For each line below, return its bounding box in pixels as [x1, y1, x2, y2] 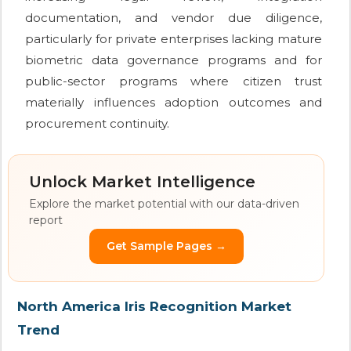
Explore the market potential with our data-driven [29, 197, 299, 212]
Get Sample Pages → [106, 239, 226, 254]
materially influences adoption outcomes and [25, 95, 322, 110]
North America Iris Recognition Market [17, 299, 291, 315]
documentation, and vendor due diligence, [25, 10, 322, 26]
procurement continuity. [25, 116, 169, 132]
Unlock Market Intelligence [29, 172, 255, 192]
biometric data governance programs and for [25, 52, 322, 68]
